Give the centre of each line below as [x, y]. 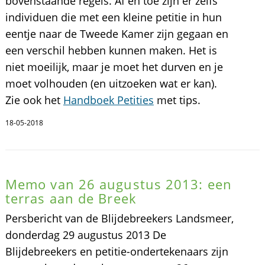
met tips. [177, 100]
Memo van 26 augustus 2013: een [118, 184]
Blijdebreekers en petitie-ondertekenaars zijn [117, 251]
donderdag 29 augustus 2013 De [85, 235]
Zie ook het [34, 100]
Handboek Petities [108, 100]
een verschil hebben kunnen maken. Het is [111, 50]
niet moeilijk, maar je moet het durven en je [114, 67]
